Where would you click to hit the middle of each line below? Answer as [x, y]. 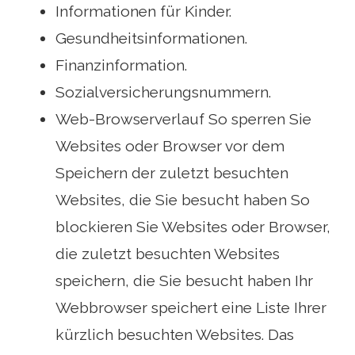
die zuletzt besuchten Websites [168, 254]
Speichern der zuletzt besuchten [172, 173]
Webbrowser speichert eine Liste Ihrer [191, 308]
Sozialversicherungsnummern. [163, 92]
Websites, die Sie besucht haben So [183, 200]
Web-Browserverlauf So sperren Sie [183, 119]
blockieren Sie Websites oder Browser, [193, 227]
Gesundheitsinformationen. [151, 38]
